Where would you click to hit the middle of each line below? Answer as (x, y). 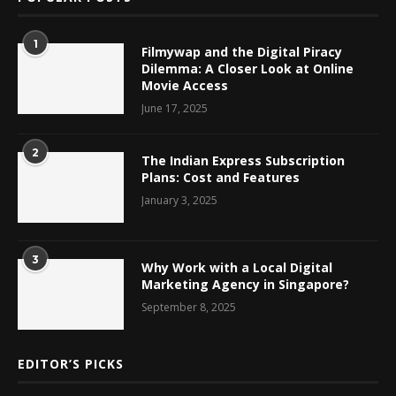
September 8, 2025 (189, 307)
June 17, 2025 (175, 108)
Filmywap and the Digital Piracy (242, 51)
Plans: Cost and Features (221, 177)
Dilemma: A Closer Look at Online (247, 68)
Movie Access (185, 85)
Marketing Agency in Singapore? (245, 284)
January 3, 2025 (179, 200)
